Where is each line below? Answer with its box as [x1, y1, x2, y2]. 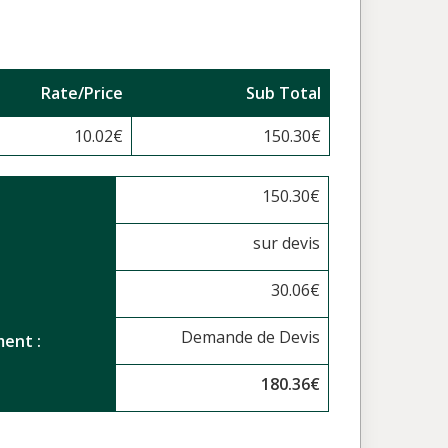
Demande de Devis [181, 326, 321, 348]
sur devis [253, 232, 321, 254]
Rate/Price [41, 82, 123, 104]
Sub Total [246, 82, 321, 104]
